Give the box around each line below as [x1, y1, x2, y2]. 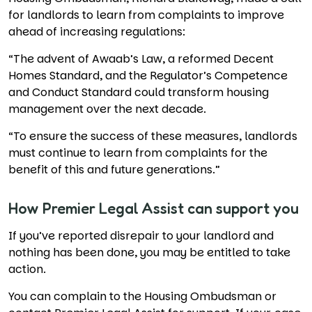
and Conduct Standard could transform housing [8, 84, 270, 100]
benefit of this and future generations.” [8, 162, 221, 178]
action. [8, 261, 47, 277]
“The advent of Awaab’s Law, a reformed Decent [8, 51, 274, 67]
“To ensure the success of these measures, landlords [8, 128, 297, 144]
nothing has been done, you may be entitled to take [8, 244, 291, 260]
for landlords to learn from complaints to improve [8, 7, 285, 23]
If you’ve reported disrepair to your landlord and [8, 228, 274, 244]
